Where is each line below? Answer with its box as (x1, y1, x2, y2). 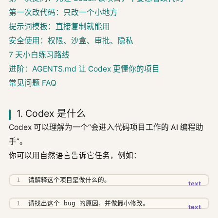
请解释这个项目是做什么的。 (28, 176, 111, 184)
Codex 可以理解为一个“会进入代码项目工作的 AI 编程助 (9, 123, 203, 132)
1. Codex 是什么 (17, 108, 86, 120)
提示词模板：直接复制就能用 (9, 22, 110, 32)
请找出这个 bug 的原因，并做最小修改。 (28, 200, 149, 207)
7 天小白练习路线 (9, 50, 70, 60)
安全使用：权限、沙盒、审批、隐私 (9, 36, 133, 46)
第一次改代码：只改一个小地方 (9, 8, 118, 18)
